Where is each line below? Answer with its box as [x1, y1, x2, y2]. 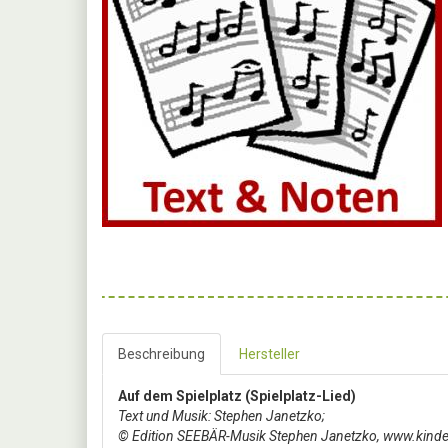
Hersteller [239, 345, 300, 362]
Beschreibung [118, 345, 205, 362]
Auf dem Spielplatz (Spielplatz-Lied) [118, 387, 356, 404]
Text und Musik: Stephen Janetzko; [118, 407, 325, 424]
